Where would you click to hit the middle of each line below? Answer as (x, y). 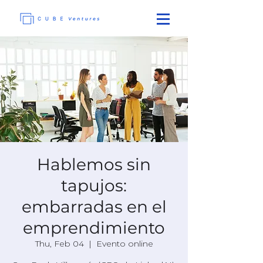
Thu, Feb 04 (59, 244)
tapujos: (94, 186)
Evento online (124, 244)
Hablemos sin (94, 164)
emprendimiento (94, 228)
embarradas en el (94, 207)
